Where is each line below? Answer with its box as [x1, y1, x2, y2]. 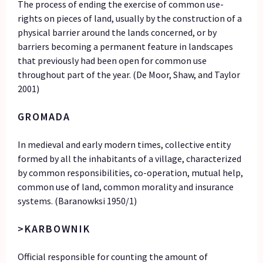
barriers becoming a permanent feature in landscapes [18, 40, 234, 52]
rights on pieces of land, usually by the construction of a [18, 12, 242, 24]
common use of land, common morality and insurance [18, 180, 234, 193]
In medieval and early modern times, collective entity [18, 138, 231, 150]
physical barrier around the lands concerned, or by [18, 26, 217, 38]
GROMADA [18, 109, 71, 123]
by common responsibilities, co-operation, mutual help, [18, 166, 244, 178]
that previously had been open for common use [18, 54, 207, 66]
